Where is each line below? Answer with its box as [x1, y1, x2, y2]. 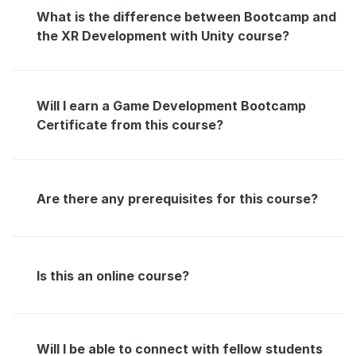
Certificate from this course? [37, 117, 223, 133]
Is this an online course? [37, 267, 189, 284]
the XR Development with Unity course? [37, 28, 289, 44]
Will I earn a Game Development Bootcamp [37, 98, 306, 114]
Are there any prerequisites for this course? [37, 190, 318, 207]
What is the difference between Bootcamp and [37, 9, 336, 25]
